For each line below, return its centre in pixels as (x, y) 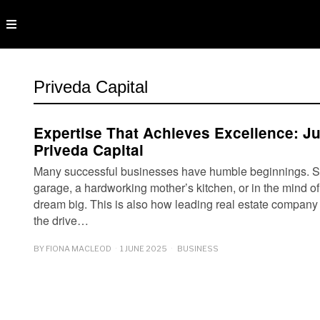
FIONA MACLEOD (79, 248)
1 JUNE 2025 (144, 248)
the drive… (61, 220)
